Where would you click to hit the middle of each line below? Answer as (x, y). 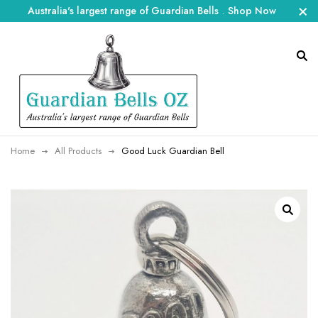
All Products (78, 151)
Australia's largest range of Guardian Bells (123, 11)
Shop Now (252, 11)
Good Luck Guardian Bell (173, 151)
